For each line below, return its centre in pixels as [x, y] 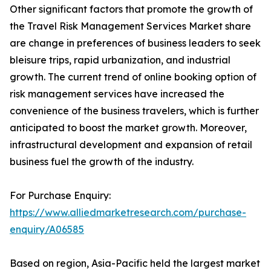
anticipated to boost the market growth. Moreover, [128, 128]
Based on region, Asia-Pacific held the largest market [135, 263]
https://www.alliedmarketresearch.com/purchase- [128, 213]
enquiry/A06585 [47, 230]
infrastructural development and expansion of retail [131, 145]
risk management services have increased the [117, 94]
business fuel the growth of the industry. [102, 162]
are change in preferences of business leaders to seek [135, 43]
